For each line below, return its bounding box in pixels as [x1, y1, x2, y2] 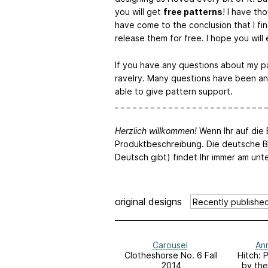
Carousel [152, 240, 188, 251]
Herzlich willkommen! [115, 126, 197, 136]
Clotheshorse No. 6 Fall [124, 250, 218, 261]
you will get [115, 6, 163, 17]
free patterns [163, 6, 223, 17]
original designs [115, 195, 182, 208]
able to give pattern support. [115, 86, 233, 96]
